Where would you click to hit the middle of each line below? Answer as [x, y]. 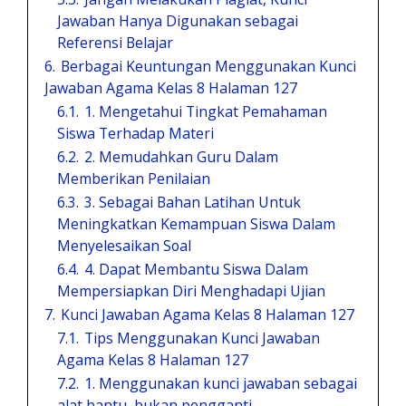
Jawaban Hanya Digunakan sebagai [178, 20]
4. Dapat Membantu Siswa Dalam [196, 269]
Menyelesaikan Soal [124, 245]
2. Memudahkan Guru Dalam [181, 156]
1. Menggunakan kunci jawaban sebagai [221, 383]
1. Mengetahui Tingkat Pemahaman [206, 111]
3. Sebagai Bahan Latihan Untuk [193, 202]
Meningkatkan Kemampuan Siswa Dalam [196, 223]
